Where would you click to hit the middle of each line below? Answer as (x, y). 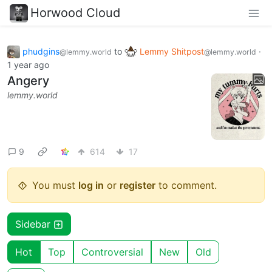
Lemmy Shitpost (172, 51)
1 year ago (28, 65)
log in (91, 185)
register (138, 185)
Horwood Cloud (75, 12)
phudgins (41, 51)
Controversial (112, 252)
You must (55, 185)
